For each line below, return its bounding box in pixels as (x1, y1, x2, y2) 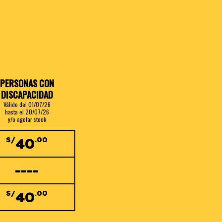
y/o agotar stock (7, 114, 46, 123)
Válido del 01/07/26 (3, 100, 51, 109)
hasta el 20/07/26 (4, 107, 49, 116)
